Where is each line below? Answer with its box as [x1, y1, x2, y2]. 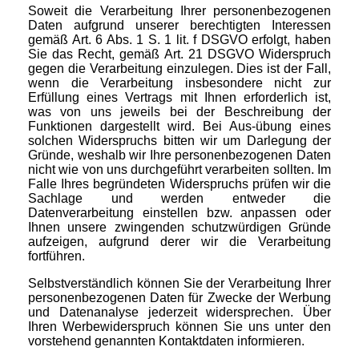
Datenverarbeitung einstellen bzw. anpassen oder [28, 206, 331, 220]
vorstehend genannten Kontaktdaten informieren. [28, 334, 305, 349]
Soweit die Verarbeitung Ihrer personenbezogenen [28, 4, 331, 18]
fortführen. [28, 249, 85, 264]
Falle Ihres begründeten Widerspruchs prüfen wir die [28, 177, 331, 192]
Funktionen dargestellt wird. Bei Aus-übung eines [28, 119, 331, 134]
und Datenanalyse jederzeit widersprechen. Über [28, 305, 331, 320]
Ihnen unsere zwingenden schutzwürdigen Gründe [28, 220, 331, 235]
